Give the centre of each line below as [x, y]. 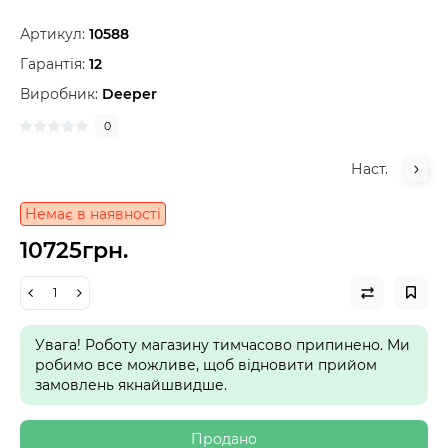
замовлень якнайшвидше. [131, 384]
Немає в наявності [93, 213]
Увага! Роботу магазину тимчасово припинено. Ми [222, 344]
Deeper [129, 93]
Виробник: [61, 93]
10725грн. [74, 250]
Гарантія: [52, 63]
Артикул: [52, 33]
